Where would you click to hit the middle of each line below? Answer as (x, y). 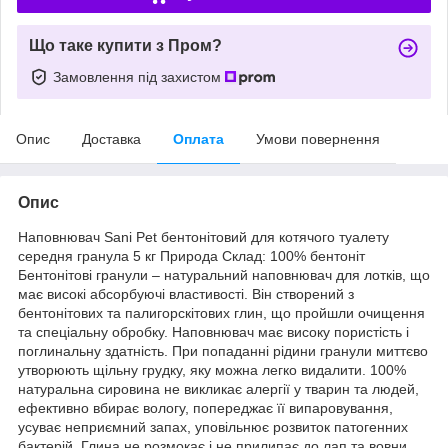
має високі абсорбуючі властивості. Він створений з (186, 293)
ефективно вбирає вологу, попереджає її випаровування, (205, 407)
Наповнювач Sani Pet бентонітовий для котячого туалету (203, 236)
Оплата (198, 138)
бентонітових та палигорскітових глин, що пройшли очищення (221, 312)
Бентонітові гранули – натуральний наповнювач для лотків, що (224, 274)
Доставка (111, 138)
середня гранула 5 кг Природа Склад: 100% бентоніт (191, 255)
